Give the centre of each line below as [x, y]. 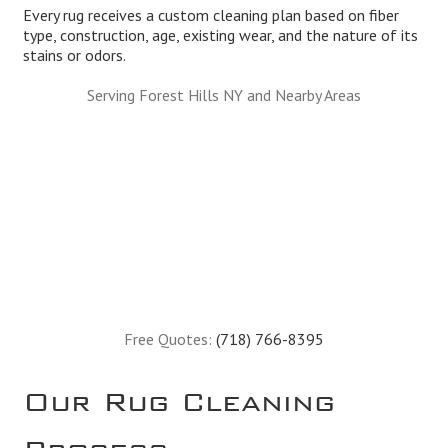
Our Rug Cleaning [178, 394]
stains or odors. [74, 55]
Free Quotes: [169, 339]
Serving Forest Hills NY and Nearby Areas [223, 95]
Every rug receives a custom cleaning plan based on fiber [210, 15]
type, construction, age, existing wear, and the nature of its [220, 35]
